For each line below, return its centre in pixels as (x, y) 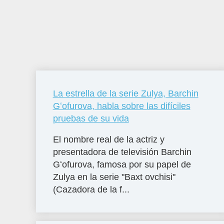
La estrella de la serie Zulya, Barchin (125, 93)
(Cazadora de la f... (91, 189)
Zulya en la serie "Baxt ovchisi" (114, 177)
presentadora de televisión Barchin (122, 152)
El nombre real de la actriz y (108, 139)
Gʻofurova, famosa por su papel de (122, 164)
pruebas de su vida (91, 118)
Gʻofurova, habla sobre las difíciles (121, 106)
